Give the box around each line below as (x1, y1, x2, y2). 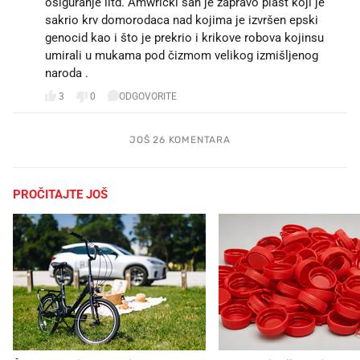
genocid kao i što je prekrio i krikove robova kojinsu (45, 30, 324, 45)
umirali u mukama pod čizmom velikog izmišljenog (45, 47, 318, 63)
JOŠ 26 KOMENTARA (129, 133, 231, 145)
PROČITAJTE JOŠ (13, 186, 108, 202)
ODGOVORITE (119, 91, 177, 103)
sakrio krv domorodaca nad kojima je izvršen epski (45, 12, 318, 27)
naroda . (45, 65, 88, 80)
